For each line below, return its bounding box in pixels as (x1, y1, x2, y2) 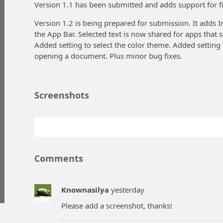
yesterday (111, 184, 144, 195)
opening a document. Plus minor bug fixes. (34, 50, 182, 61)
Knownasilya (61, 184, 109, 195)
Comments (34, 152, 83, 164)
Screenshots (34, 89, 89, 101)
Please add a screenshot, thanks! (61, 201, 172, 211)
